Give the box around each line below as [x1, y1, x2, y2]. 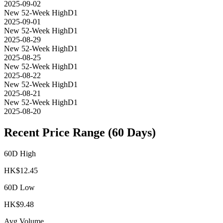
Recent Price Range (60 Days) [4, 126, 156, 139]
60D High [4, 149, 36, 158]
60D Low [4, 183, 35, 192]
